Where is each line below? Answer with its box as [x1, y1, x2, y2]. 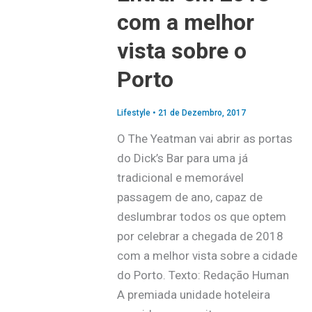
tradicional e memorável [116, 171, 244, 185]
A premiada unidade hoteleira [116, 288, 270, 302]
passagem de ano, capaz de [116, 190, 263, 205]
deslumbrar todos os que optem [116, 210, 286, 224]
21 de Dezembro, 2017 [157, 107, 246, 118]
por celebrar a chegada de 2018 [116, 229, 283, 244]
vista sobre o [116, 37, 247, 64]
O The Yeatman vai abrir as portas [116, 132, 292, 146]
